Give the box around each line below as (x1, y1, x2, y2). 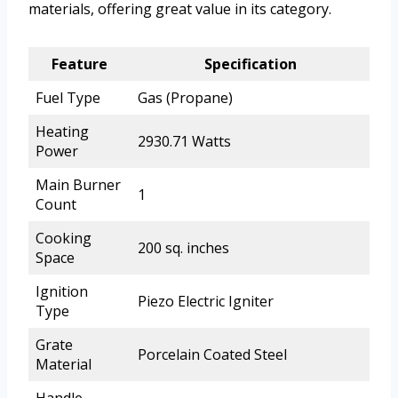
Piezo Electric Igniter (138, 291, 274, 312)
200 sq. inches (138, 238, 229, 259)
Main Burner (36, 175, 121, 195)
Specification (203, 54, 297, 75)
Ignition (36, 282, 88, 302)
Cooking (36, 228, 92, 249)
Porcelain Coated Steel (138, 345, 287, 365)
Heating (36, 122, 89, 142)
